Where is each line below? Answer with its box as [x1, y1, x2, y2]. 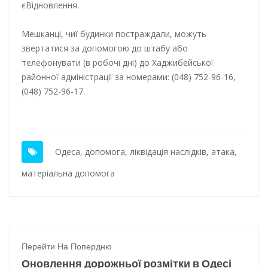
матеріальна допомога [22, 167, 115, 179]
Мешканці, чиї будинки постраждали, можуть [22, 28, 206, 39]
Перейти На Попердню [22, 240, 112, 252]
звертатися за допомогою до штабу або [22, 42, 188, 54]
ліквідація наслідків [130, 146, 206, 157]
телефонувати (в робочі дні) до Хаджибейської [22, 57, 214, 68]
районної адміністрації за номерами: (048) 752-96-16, [22, 71, 236, 83]
